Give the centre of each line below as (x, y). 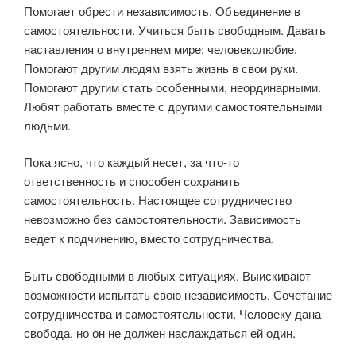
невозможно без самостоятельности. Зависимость (163, 219)
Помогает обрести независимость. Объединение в (162, 10)
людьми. (47, 125)
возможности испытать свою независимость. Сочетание (178, 294)
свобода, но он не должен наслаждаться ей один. (160, 332)
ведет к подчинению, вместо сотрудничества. (149, 238)
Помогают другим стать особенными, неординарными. (172, 87)
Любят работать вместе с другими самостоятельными (173, 106)
